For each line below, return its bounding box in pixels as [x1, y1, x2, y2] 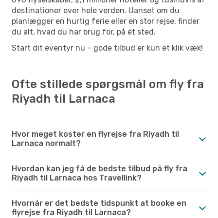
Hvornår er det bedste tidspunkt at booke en [12, 198, 186, 208]
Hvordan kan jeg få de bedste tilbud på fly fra [12, 163, 187, 173]
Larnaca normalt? [12, 138, 81, 148]
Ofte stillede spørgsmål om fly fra [12, 77, 204, 91]
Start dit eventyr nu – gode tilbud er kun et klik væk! [12, 43, 203, 53]
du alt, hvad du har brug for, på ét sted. [12, 27, 156, 36]
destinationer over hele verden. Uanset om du [12, 5, 180, 15]
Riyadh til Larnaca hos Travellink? [12, 173, 142, 182]
